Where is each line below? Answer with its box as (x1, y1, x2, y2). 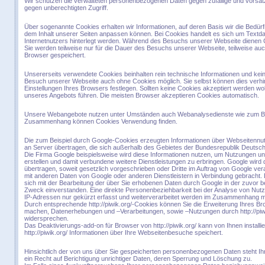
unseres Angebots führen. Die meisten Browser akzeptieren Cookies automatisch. (24, 92, 259, 99)
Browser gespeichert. (24, 51, 86, 59)
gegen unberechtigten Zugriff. (24, 4, 108, 11)
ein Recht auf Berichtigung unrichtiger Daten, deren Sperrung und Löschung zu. (24, 255, 252, 262)
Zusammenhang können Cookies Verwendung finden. (24, 118, 177, 125)
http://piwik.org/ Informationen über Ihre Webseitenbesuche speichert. (24, 229, 223, 236)
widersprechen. (24, 215, 69, 222)
